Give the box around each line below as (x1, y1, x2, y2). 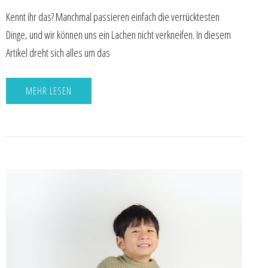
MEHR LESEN (25, 84, 72, 98)
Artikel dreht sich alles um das (5, 45, 110, 60)
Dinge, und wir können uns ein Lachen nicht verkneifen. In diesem (5, 28, 231, 42)
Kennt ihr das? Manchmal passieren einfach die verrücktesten (5, 10, 220, 25)
